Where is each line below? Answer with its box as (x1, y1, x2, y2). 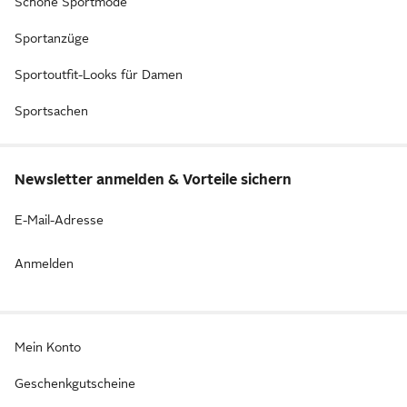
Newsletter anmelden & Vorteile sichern (15, 172, 292, 188)
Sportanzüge (15, 31, 89, 45)
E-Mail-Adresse (15, 213, 104, 227)
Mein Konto (15, 340, 81, 354)
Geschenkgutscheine (15, 376, 135, 391)
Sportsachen (15, 104, 88, 118)
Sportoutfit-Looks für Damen (15, 67, 183, 82)
